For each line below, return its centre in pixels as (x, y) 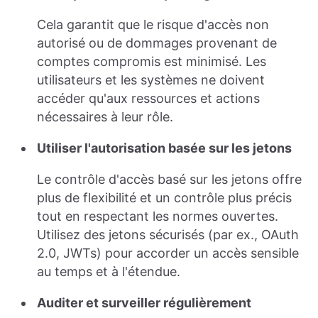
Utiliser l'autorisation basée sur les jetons (164, 148)
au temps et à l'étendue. (109, 272)
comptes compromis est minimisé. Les (152, 62)
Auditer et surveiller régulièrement (144, 303)
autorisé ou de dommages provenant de (157, 43)
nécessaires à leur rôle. (105, 117)
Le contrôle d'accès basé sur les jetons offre (169, 180)
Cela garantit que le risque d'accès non (153, 25)
